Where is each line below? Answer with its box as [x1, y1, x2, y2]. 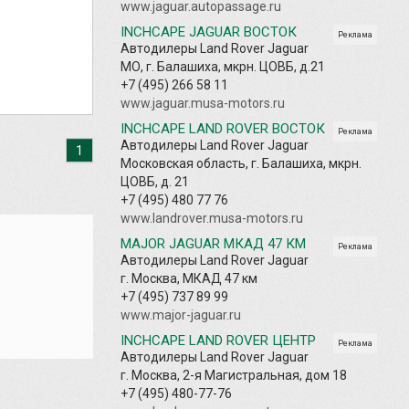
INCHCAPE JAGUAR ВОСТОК [121, 23, 297, 40]
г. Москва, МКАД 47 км [121, 270, 257, 286]
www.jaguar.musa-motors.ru [121, 95, 285, 110]
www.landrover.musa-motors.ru [121, 210, 303, 225]
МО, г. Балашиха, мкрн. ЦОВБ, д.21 [121, 58, 325, 74]
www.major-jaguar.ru [121, 307, 241, 322]
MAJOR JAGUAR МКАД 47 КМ [121, 235, 306, 252]
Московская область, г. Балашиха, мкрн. [121, 155, 362, 171]
